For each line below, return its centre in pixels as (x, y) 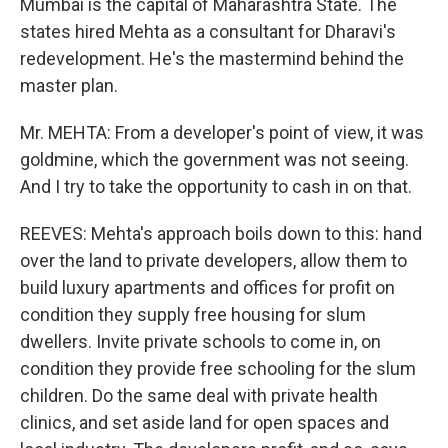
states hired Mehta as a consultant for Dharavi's (208, 31)
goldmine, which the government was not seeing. (214, 159)
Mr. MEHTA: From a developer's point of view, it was (222, 132)
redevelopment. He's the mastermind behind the (212, 58)
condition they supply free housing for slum (193, 314)
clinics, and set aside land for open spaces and (204, 422)
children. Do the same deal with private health (199, 395)
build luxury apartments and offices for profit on (207, 287)
